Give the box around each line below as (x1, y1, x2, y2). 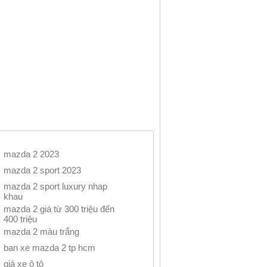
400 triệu (3, 213, 37, 221)
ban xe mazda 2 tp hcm (3, 242, 95, 253)
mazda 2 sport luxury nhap (3, 181, 107, 191)
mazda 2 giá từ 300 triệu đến (3, 203, 114, 214)
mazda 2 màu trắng (3, 226, 79, 237)
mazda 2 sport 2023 (3, 164, 81, 175)
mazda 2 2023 (3, 148, 59, 159)
